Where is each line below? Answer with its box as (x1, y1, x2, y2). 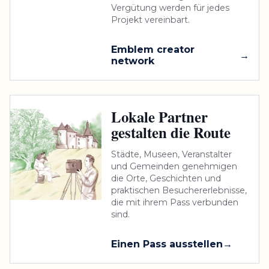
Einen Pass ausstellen (111, 238, 223, 250)
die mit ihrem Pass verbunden (111, 197, 239, 208)
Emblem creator (111, 44, 195, 56)
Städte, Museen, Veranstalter (111, 149, 232, 160)
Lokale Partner (111, 106, 208, 128)
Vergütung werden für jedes (111, 2, 230, 13)
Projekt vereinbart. (111, 14, 190, 25)
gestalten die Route (111, 121, 231, 144)
